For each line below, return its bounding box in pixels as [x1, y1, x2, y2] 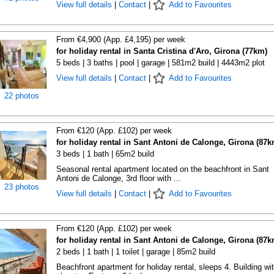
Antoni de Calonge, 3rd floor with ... [56, 174, 181, 183]
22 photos [4, 91, 39, 100]
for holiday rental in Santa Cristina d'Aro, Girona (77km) [56, 46, 267, 56]
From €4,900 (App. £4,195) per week [56, 35, 185, 44]
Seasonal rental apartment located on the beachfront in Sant [56, 165, 269, 174]
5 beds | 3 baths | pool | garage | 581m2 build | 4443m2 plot [56, 58, 265, 67]
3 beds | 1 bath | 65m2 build [56, 149, 154, 158]
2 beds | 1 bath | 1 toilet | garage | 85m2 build [56, 247, 215, 256]
